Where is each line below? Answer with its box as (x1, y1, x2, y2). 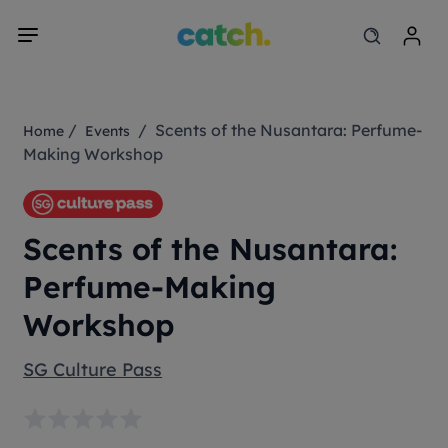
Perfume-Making (23, 268, 277, 306)
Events (85, 122, 131, 140)
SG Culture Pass (23, 358, 163, 381)
